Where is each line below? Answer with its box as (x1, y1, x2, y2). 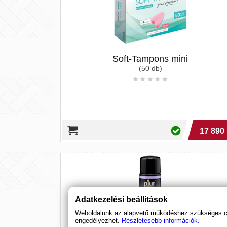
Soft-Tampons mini (112, 54, 188, 64)
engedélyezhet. (75, 217, 120, 224)
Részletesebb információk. (122, 217, 200, 224)
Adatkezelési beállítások (75, 195, 168, 204)
